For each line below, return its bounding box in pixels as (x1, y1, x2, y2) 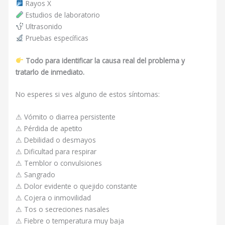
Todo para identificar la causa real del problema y (25, 55, 185, 65)
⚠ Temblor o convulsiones (16, 158, 102, 168)
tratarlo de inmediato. (16, 67, 85, 77)
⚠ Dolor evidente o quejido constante (16, 181, 138, 191)
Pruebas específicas (23, 33, 88, 43)
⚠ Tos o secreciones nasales (16, 204, 110, 214)
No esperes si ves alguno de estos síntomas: (16, 89, 160, 99)
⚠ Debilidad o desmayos (16, 135, 96, 145)
